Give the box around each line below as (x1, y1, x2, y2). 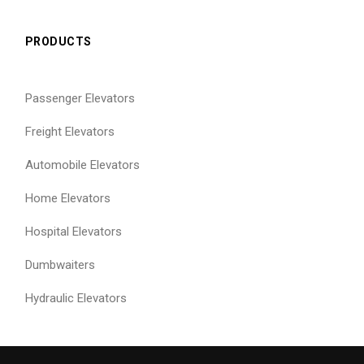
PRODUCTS (24, 34, 92, 48)
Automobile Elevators (24, 157, 140, 172)
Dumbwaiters (24, 257, 95, 272)
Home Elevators (24, 190, 110, 206)
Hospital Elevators (24, 223, 122, 239)
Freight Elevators (24, 123, 115, 139)
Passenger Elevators (24, 90, 135, 106)
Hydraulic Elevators (24, 290, 127, 305)
